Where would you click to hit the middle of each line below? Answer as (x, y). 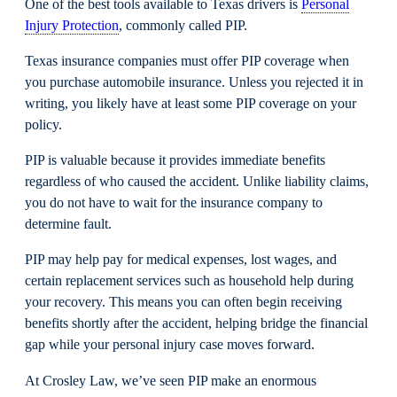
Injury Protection (72, 25)
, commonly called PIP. (183, 25)
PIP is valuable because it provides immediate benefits (175, 161)
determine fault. (68, 225)
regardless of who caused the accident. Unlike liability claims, (197, 182)
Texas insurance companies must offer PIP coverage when (187, 61)
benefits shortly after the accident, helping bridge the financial (196, 324)
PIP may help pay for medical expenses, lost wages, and (181, 260)
